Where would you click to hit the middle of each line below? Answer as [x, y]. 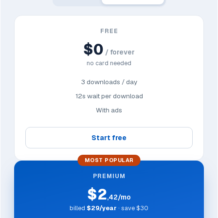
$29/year [102, 208]
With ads [109, 110]
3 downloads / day [109, 82]
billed [78, 208]
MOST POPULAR [109, 160]
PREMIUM [109, 176]
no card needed [109, 63]
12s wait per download [109, 96]
